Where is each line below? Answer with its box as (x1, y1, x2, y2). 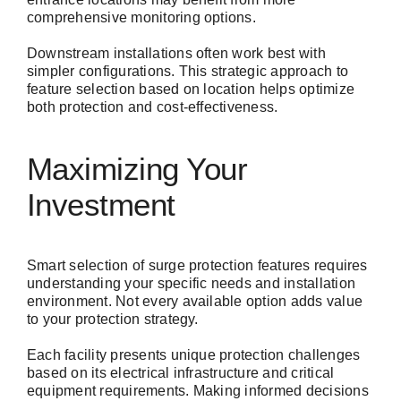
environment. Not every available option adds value (27, 294, 363, 310)
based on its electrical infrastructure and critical (27, 365, 335, 381)
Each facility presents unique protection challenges (27, 347, 361, 363)
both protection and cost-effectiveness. (27, 99, 278, 115)
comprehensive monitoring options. (27, 10, 256, 26)
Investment (27, 186, 175, 222)
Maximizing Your (27, 150, 248, 186)
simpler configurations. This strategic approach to (27, 64, 348, 80)
